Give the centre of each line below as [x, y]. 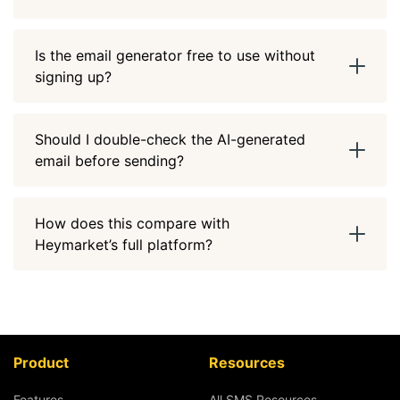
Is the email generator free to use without [175, 55]
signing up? [73, 77]
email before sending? [109, 161]
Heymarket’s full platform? [124, 245]
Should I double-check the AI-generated [170, 139]
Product [41, 362]
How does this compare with [132, 223]
